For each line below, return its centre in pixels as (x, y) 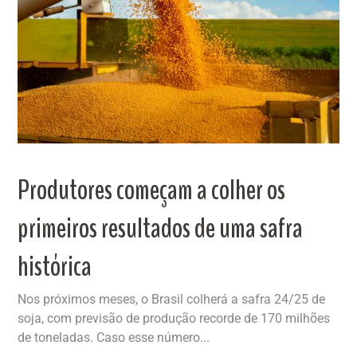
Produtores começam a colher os (152, 190)
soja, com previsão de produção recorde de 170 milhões (174, 319)
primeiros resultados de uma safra (161, 229)
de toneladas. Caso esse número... (114, 338)
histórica (55, 267)
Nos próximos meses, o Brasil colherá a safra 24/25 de (172, 300)
